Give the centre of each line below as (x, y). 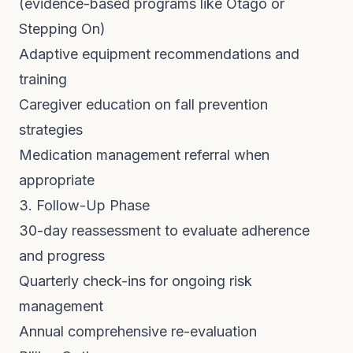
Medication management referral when (144, 155)
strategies (51, 130)
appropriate (57, 180)
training (43, 79)
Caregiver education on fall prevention (143, 104)
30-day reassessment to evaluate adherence (164, 230)
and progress (62, 256)
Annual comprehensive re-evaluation (138, 331)
